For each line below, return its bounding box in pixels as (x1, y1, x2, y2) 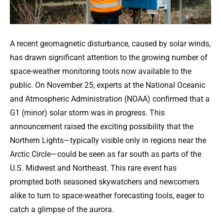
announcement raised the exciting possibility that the (10, 122, 193, 132)
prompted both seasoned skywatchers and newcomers (10, 177, 199, 187)
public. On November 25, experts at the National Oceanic (10, 80, 205, 90)
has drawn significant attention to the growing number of (10, 53, 208, 63)
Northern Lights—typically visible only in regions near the (10, 136, 206, 146)
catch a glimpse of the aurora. (10, 205, 114, 215)
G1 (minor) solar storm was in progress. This (10, 108, 165, 118)
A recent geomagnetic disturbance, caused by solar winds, (10, 39, 211, 49)
